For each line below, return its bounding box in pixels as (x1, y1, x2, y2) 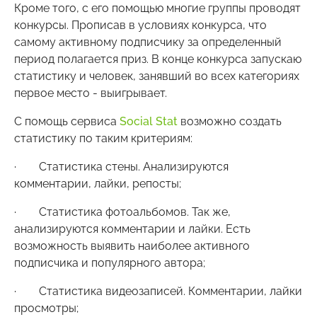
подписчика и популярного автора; (14, 255, 205, 270)
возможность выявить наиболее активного (14, 238, 250, 253)
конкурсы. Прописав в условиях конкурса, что (14, 18, 267, 32)
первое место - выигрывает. (14, 86, 167, 100)
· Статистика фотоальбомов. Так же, (14, 204, 231, 219)
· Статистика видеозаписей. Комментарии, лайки (14, 284, 302, 298)
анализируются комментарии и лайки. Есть (14, 221, 250, 236)
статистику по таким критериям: (14, 131, 192, 145)
